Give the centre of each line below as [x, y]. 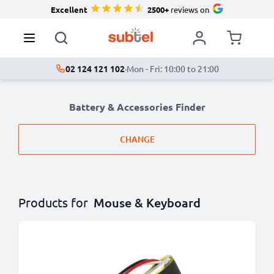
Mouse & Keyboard [147, 202]
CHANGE [137, 139]
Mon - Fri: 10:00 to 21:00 [172, 68]
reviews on [189, 9]
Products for [53, 202]
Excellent [69, 9]
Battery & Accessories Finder [137, 107]
